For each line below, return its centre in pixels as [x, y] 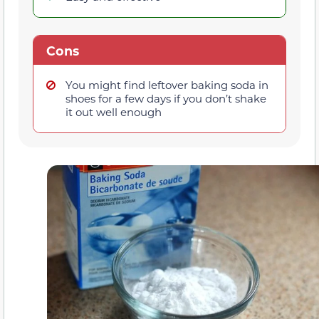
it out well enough [114, 112]
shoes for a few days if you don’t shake [166, 99]
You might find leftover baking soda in [167, 85]
